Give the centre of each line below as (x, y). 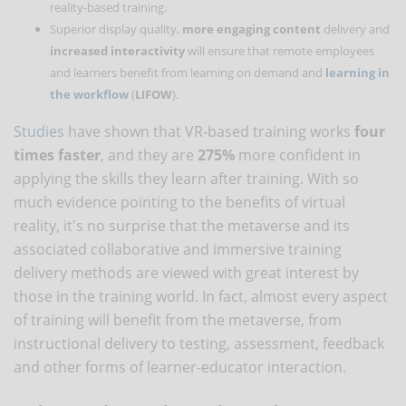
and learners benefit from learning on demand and (188, 72)
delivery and (355, 29)
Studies (39, 131)
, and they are (149, 155)
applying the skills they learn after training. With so (186, 178)
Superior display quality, (116, 29)
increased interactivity (117, 50)
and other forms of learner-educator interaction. (180, 367)
